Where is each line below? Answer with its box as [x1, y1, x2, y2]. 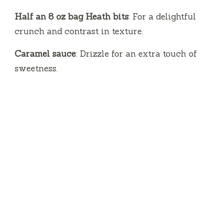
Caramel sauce [15, 48, 76, 59]
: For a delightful [129, 11, 196, 22]
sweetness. [15, 63, 58, 74]
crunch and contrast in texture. [15, 25, 143, 37]
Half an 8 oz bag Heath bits [15, 11, 129, 22]
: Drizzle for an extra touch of [76, 48, 197, 59]
